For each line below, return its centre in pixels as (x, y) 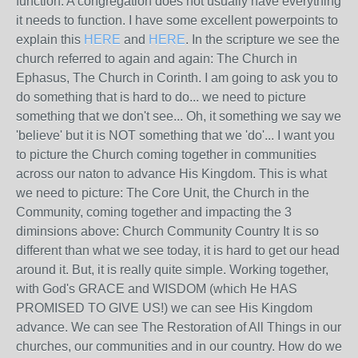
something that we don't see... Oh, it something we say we (179, 116)
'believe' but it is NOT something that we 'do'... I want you (175, 135)
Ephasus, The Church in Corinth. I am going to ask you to (177, 78)
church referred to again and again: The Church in (157, 59)
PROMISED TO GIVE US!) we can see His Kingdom (164, 308)
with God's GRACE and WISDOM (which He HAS (157, 289)
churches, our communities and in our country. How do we (179, 346)
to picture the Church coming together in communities (166, 155)
